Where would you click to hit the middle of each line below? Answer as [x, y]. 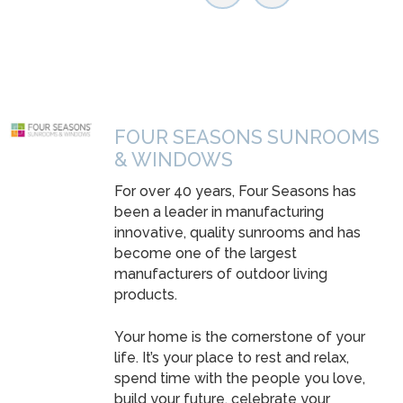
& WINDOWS [174, 160]
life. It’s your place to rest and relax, [232, 357]
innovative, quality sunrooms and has [237, 233]
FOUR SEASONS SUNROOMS [247, 138]
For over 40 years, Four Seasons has [235, 192]
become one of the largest [206, 254]
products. [146, 295]
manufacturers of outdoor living [221, 274]
